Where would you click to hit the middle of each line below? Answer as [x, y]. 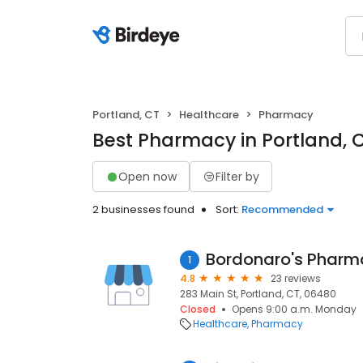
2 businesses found [143, 209]
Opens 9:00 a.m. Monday [294, 309]
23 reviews [296, 278]
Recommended [282, 209]
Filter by [237, 176]
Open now [147, 176]
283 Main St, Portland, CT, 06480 [258, 294]
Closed [198, 309]
